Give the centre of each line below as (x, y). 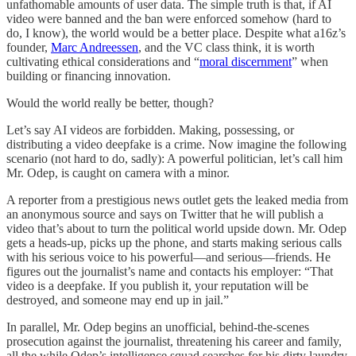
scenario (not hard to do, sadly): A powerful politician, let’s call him (174, 159)
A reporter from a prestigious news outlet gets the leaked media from (177, 200)
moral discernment (246, 62)
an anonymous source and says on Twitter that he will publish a (165, 215)
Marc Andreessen (95, 48)
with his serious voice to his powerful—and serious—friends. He (168, 257)
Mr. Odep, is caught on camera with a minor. (118, 173)
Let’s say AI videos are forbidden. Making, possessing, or (150, 130)
